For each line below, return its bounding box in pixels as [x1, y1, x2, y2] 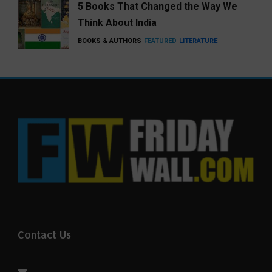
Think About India [78, 17, 157, 29]
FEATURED [144, 37, 177, 46]
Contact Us [18, 228, 71, 242]
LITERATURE [179, 37, 217, 46]
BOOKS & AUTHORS [78, 37, 141, 46]
